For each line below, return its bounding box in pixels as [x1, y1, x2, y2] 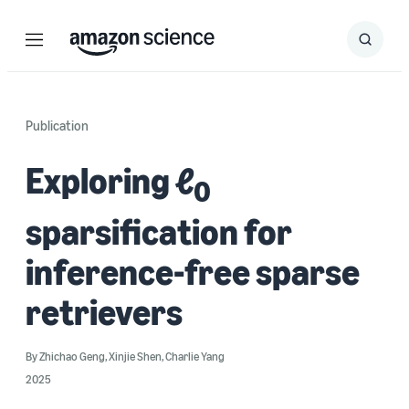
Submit [363, 37, 402, 52]
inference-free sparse [26, 249, 360, 293]
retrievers [26, 289, 183, 333]
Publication [26, 117, 89, 133]
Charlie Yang [165, 349, 225, 363]
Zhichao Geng [39, 349, 105, 363]
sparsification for [26, 209, 292, 253]
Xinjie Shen [109, 349, 162, 363]
